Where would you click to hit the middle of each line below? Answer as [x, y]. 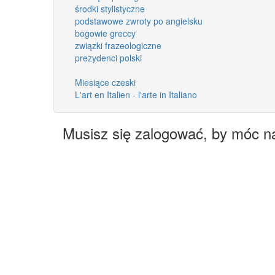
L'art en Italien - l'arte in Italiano [136, 94]
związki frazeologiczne [118, 45]
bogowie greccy [105, 33]
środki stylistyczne [110, 8]
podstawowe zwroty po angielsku [139, 21]
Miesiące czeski [105, 82]
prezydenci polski [108, 57]
